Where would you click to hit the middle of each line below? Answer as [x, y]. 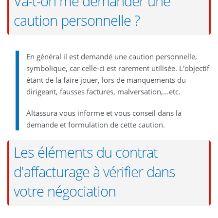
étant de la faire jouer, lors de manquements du [106, 80]
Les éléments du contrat [86, 152]
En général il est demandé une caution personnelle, [111, 56]
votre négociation [65, 191]
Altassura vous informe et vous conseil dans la [104, 113]
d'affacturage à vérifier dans [94, 172]
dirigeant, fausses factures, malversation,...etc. [103, 91]
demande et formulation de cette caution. [95, 124]
